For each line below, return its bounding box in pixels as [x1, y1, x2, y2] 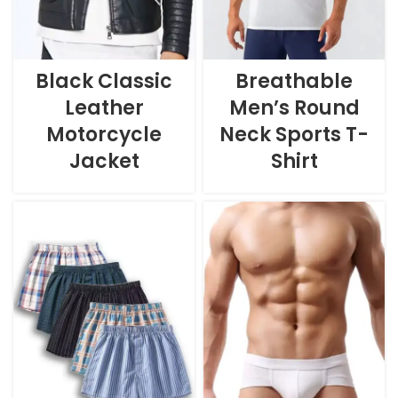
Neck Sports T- [219, 120, 369, 148]
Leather [64, 93, 144, 122]
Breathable [235, 67, 353, 95]
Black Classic [36, 67, 172, 95]
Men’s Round [228, 93, 360, 122]
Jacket [68, 147, 139, 175]
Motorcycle [46, 120, 162, 148]
